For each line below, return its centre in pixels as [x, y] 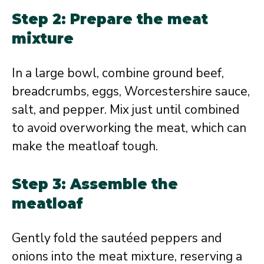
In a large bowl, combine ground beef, [118, 73]
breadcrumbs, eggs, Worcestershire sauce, [131, 91]
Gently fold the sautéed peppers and [117, 238]
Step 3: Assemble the [95, 184]
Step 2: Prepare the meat [110, 19]
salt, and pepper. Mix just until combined [126, 110]
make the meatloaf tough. [85, 146]
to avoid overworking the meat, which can [129, 128]
